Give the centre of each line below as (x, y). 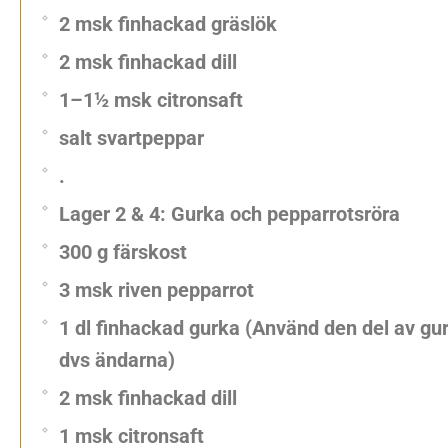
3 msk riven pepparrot (156, 290)
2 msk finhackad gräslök (168, 24)
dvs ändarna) (117, 360)
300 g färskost (123, 252)
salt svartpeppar (131, 138)
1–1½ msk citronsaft (151, 100)
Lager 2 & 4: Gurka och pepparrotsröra (229, 214)
